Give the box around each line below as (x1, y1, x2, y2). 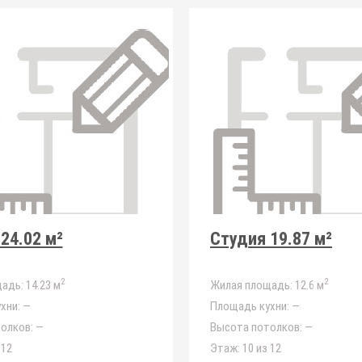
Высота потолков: (210, 320, 302, 335)
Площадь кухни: (210, 299, 289, 314)
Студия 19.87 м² (210, 229, 332, 249)
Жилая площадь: (210, 278, 293, 293)
